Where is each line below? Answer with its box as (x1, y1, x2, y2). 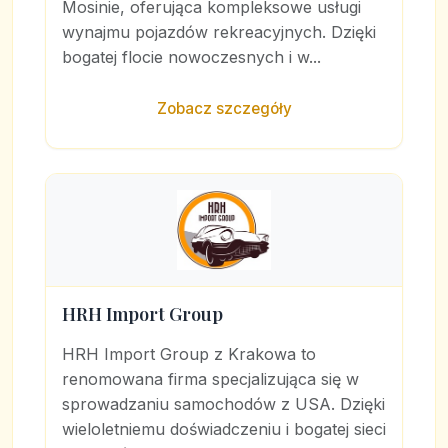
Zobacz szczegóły (156, 99, 292, 118)
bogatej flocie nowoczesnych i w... (62, 47, 321, 67)
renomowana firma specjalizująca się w (62, 369, 359, 389)
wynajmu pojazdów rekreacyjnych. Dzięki (62, 22, 376, 42)
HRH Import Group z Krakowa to (62, 344, 316, 364)
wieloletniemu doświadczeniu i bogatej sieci (62, 419, 386, 439)
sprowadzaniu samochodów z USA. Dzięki (62, 394, 385, 414)
